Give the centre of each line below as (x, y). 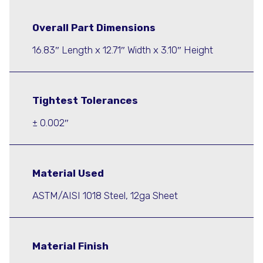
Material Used (68, 173)
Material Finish (70, 246)
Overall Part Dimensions (94, 28)
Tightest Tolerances (85, 101)
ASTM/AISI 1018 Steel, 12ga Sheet (105, 195)
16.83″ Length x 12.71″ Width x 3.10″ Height (123, 50)
